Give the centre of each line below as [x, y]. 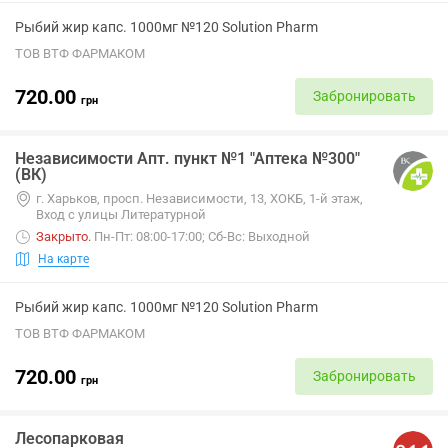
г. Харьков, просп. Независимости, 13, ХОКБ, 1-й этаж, [199, 198]
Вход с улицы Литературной [121, 214]
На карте [63, 258]
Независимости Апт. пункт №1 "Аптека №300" [187, 158]
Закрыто [62, 236]
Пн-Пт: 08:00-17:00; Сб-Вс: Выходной [202, 236]
